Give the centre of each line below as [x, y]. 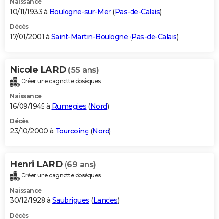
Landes [105, 200]
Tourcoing [72, 131]
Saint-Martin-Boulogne [89, 36]
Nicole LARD [39, 70]
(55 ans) [83, 70]
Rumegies [69, 106]
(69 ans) [80, 164]
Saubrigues [71, 200]
